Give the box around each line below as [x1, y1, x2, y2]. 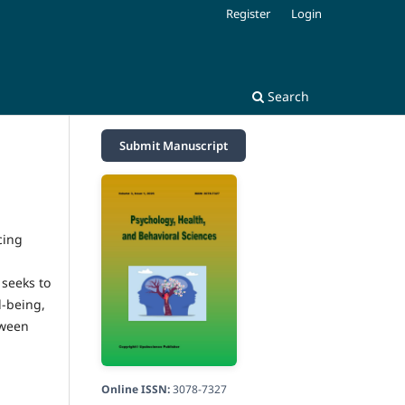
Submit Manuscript [119, 137, 228, 154]
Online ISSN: [101, 381, 170, 398]
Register [226, 5, 271, 22]
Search [264, 87, 309, 105]
